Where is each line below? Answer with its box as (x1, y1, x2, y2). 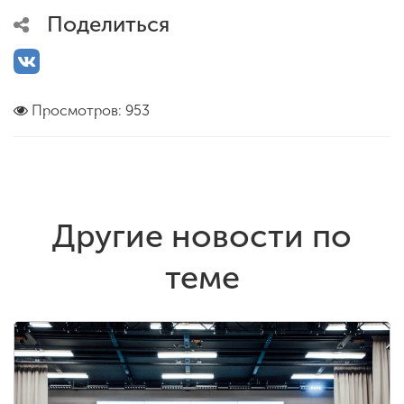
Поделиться (47, 11, 170, 38)
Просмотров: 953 (32, 102, 150, 120)
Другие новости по (52, 216, 352, 256)
